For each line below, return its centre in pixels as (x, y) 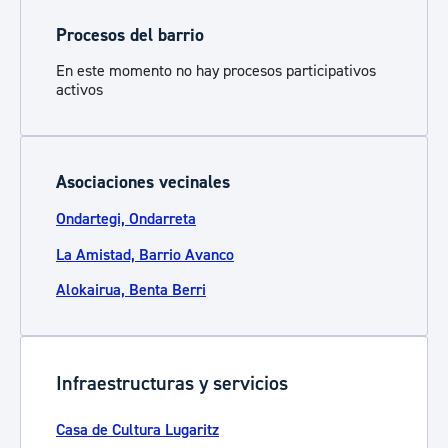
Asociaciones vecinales (143, 182)
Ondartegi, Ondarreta (126, 218)
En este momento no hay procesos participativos (216, 71)
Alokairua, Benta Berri (131, 289)
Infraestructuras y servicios (172, 383)
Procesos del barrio (130, 35)
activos (79, 90)
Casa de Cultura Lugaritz (137, 429)
